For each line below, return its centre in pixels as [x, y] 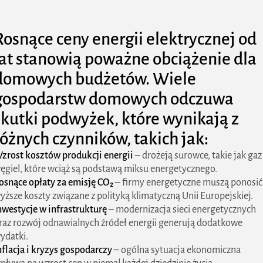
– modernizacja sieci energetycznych [181, 210]
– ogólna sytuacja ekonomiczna [176, 250]
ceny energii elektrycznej [146, 39]
